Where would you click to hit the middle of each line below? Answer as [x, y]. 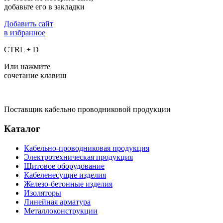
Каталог [22, 129]
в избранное [25, 33]
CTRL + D [21, 50]
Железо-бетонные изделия [68, 184]
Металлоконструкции [61, 211]
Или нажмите [27, 67]
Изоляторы [43, 193]
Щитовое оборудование [64, 166]
